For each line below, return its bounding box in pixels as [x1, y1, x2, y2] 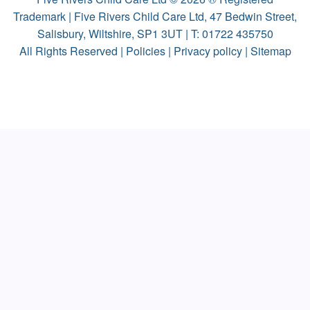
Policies [125, 43, 165, 60]
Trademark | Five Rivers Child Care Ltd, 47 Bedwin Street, [13, 8, 297, 25]
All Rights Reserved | [19, 43, 126, 60]
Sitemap [250, 43, 291, 60]
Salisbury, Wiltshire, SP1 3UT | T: [37, 26, 202, 42]
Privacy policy [173, 43, 242, 60]
